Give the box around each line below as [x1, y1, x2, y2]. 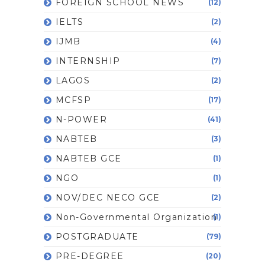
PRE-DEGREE [55, 250, 124, 261]
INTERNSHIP [55, 55, 121, 66]
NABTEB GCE [55, 153, 122, 164]
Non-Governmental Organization [55, 211, 218, 222]
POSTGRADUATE [55, 231, 139, 242]
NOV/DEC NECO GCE [55, 192, 160, 203]
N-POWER [55, 114, 108, 125]
